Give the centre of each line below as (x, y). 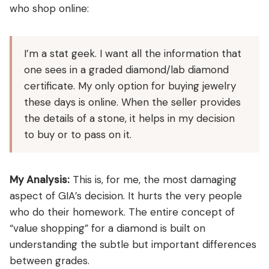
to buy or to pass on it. (78, 134)
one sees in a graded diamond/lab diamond (126, 69)
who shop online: (49, 8)
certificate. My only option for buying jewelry (130, 86)
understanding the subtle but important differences (133, 244)
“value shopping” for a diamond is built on (107, 228)
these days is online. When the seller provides (132, 102)
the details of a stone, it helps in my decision (129, 118)
